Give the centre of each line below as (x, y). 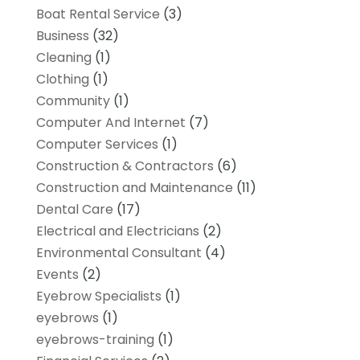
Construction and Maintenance (134, 187)
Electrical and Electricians (117, 231)
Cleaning (63, 57)
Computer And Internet (110, 122)
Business (62, 35)
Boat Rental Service (98, 14)
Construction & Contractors (125, 166)
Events (57, 274)
